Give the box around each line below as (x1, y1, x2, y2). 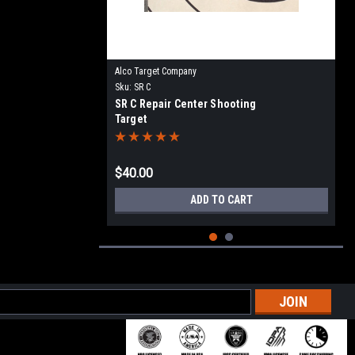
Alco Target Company (114, 66, 197, 77)
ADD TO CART (189, 193, 253, 206)
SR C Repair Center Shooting (114, 97, 257, 110)
